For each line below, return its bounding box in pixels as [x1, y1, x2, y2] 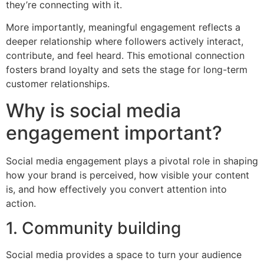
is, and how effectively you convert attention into [6, 183, 227, 195]
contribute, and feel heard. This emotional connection [6, 49, 245, 62]
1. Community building [6, 218, 181, 239]
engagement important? [6, 121, 222, 144]
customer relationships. [6, 78, 110, 90]
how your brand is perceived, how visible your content [6, 169, 249, 181]
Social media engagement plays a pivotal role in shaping [6, 154, 258, 167]
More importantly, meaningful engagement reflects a [6, 21, 240, 34]
